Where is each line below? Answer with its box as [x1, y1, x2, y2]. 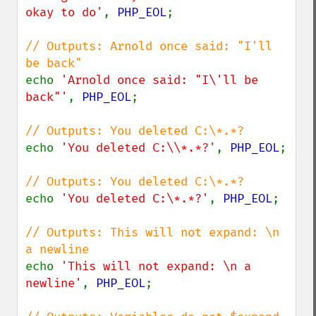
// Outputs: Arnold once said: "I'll [25, 39, 272, 54]
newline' [25, 276, 82, 291]
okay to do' [25, 5, 103, 20]
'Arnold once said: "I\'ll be [61, 73, 258, 87]
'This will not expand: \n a [61, 259, 251, 274]
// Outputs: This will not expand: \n [25, 225, 279, 240]
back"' [25, 90, 68, 104]
